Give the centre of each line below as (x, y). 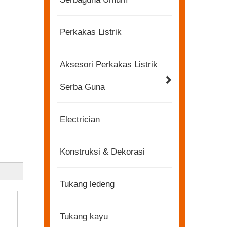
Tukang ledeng (87, 184)
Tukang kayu (84, 217)
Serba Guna (82, 87)
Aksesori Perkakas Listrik (109, 65)
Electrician (80, 120)
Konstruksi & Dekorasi (102, 152)
